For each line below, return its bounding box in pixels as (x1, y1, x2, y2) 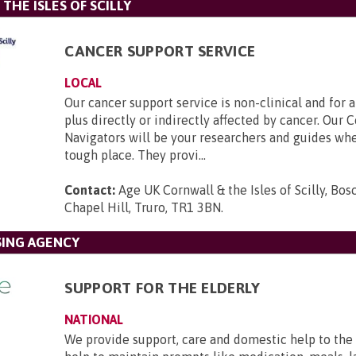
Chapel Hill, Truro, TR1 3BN (64, 200, 222, 215)
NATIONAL (64, 312, 124, 327)
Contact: (64, 183, 116, 197)
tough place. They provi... (64, 148, 207, 162)
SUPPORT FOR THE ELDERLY (64, 279, 261, 296)
